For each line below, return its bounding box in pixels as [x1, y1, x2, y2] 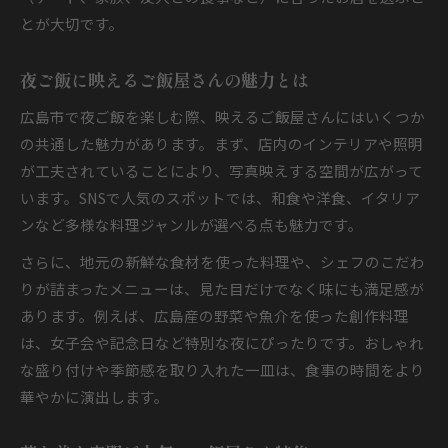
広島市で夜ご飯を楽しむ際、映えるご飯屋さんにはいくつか [20, 106, 425, 127]
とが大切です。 [20, 13, 124, 34]
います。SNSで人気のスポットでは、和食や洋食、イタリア [20, 187, 420, 208]
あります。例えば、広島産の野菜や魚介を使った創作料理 [20, 305, 409, 326]
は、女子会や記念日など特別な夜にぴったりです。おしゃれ [20, 332, 424, 353]
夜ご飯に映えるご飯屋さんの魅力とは [20, 67, 309, 92]
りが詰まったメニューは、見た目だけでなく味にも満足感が [20, 278, 424, 299]
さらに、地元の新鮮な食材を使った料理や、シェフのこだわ [20, 251, 425, 272]
